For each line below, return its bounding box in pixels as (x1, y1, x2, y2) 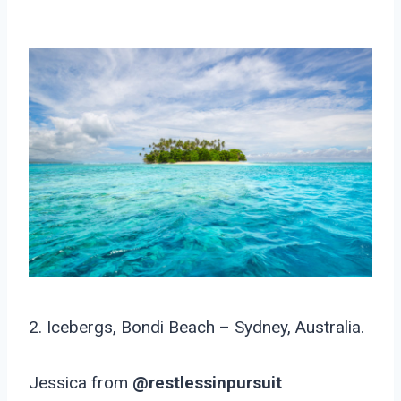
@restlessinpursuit (132, 372, 282, 394)
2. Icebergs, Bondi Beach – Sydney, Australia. (29, 317, 364, 338)
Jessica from (29, 372, 132, 394)
